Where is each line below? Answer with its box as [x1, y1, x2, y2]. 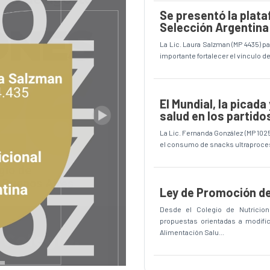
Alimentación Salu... [160, 227, 224, 236]
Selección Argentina [160, 19, 269, 34]
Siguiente [101, 116, 139, 128]
